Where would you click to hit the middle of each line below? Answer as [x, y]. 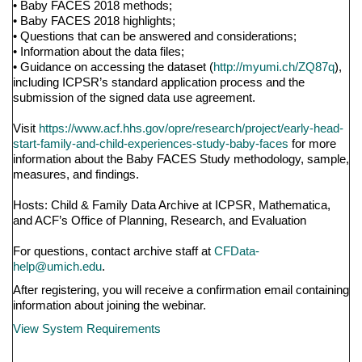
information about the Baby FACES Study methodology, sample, [181, 159]
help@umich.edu [57, 266]
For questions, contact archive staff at [114, 251]
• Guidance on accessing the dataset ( [113, 67]
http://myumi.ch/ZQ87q [274, 67]
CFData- [237, 251]
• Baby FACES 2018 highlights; [94, 21]
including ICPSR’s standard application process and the [159, 82]
